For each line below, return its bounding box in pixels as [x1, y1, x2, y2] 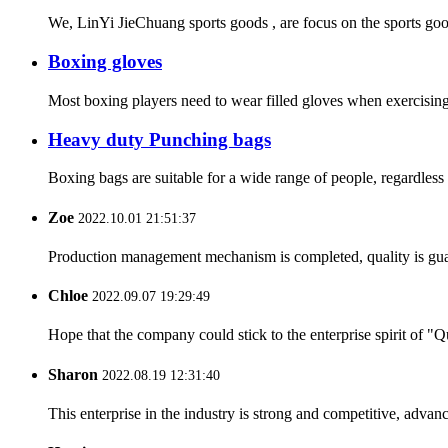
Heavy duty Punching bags [48, 128, 271, 150]
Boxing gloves [48, 51, 162, 73]
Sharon [48, 365, 98, 383]
